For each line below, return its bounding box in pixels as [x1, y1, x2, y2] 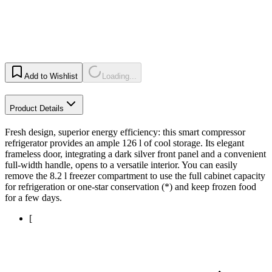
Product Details [10, 104, 64, 114]
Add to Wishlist [24, 72, 78, 81]
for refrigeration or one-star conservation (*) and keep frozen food [5, 181, 256, 192]
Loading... [102, 72, 137, 81]
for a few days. [5, 192, 62, 203]
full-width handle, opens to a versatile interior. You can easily [5, 159, 237, 170]
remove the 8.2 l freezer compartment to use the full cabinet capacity [5, 170, 265, 181]
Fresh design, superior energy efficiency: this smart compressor [5, 126, 245, 137]
